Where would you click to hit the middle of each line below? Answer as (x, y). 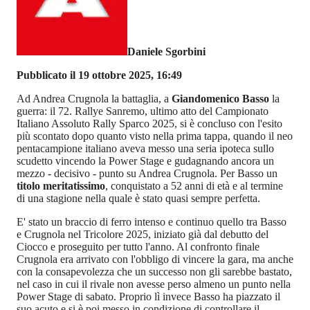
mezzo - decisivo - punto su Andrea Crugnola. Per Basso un (147, 174)
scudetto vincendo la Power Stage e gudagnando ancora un (145, 161)
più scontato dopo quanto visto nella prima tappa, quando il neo (155, 136)
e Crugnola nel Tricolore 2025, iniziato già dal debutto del (143, 235)
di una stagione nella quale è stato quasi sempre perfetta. (140, 199)
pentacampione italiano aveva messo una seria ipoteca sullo (145, 149)
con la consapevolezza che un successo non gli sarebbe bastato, (154, 272)
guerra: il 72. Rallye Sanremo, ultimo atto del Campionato (143, 111)
